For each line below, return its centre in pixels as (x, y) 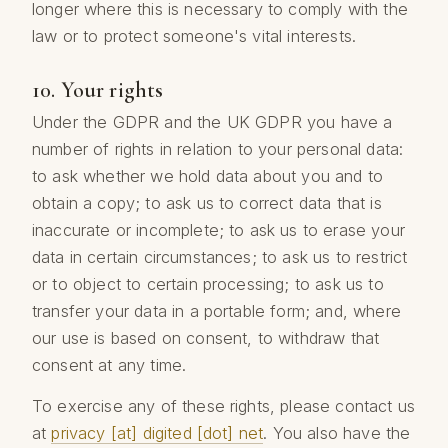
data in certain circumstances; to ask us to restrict (220, 256)
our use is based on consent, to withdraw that (206, 337)
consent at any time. (109, 364)
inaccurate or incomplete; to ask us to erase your (218, 229)
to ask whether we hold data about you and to (208, 175)
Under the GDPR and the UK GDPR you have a (212, 121)
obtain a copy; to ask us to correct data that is (207, 202)
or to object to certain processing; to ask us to (208, 283)
